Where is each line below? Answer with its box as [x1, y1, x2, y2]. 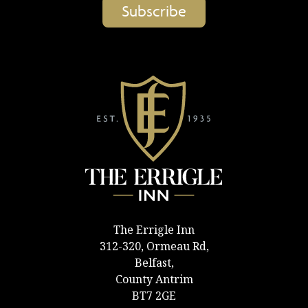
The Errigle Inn [113, 221, 195, 237]
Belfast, [134, 254, 174, 270]
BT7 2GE [132, 287, 176, 303]
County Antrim [115, 271, 193, 287]
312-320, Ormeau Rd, [99, 238, 209, 254]
